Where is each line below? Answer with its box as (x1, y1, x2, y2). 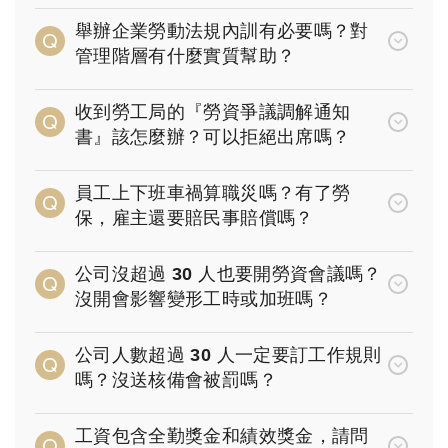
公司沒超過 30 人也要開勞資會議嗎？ (75, 264, 382, 285)
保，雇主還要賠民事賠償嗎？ (75, 208, 314, 229)
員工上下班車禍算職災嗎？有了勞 (75, 183, 351, 204)
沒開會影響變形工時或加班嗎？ (75, 289, 332, 310)
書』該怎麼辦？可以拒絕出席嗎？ (75, 127, 351, 148)
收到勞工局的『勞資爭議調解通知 (75, 102, 351, 123)
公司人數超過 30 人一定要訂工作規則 (75, 345, 382, 366)
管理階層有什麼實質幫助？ (75, 46, 296, 67)
